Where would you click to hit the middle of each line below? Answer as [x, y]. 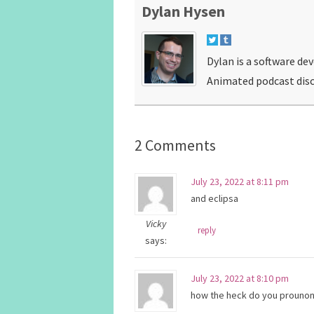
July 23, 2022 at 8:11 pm [240, 181]
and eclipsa [214, 198]
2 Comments [175, 145]
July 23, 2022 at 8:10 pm [240, 278]
